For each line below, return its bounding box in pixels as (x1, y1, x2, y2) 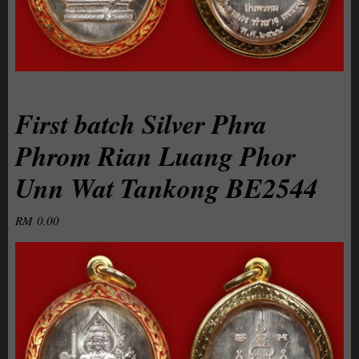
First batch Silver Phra (14, 104, 267, 143)
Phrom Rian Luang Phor (14, 136, 296, 175)
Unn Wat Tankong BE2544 (14, 168, 317, 208)
